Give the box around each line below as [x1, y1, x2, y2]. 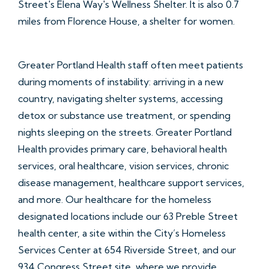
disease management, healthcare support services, [18, 176, 244, 189]
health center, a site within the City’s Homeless [18, 226, 226, 239]
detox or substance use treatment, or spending [18, 109, 231, 121]
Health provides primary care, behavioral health [18, 142, 227, 155]
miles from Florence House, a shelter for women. [18, 14, 235, 27]
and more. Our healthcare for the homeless [18, 193, 211, 205]
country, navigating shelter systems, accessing [18, 92, 223, 104]
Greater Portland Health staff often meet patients [18, 58, 243, 71]
